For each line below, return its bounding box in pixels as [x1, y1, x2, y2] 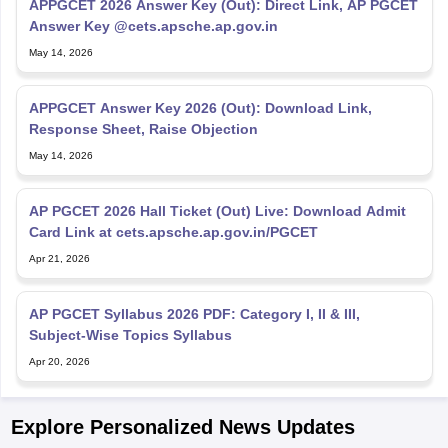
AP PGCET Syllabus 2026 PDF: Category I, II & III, [28, 305, 360, 322]
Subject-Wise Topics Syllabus [28, 326, 232, 343]
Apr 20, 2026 [28, 355, 90, 367]
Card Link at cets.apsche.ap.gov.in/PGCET [28, 223, 318, 240]
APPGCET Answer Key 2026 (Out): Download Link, [28, 99, 372, 116]
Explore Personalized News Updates [10, 415, 355, 438]
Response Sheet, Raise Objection [28, 120, 258, 137]
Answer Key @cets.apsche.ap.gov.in [28, 17, 278, 34]
